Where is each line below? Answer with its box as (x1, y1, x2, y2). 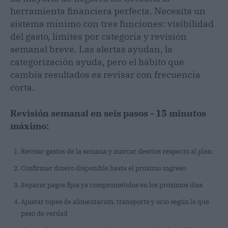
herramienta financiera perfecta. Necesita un (10, 5, 206, 17)
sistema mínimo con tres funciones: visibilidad (10, 17, 214, 30)
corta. (10, 81, 35, 93)
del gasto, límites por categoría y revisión (10, 30, 187, 42)
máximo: (10, 120, 49, 132)
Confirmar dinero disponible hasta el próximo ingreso (21, 163, 186, 173)
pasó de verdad (21, 209, 68, 218)
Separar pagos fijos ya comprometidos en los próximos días (21, 180, 203, 189)
